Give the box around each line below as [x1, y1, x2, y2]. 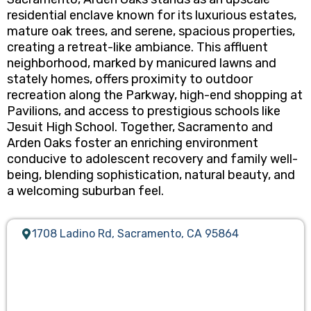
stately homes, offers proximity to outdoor [7, 71, 253, 87]
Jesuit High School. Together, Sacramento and [7, 119, 273, 135]
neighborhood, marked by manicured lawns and [7, 55, 276, 71]
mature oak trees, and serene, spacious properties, [7, 23, 295, 39]
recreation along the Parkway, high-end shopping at [7, 87, 303, 103]
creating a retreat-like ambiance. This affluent [7, 39, 268, 55]
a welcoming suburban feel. [7, 183, 164, 199]
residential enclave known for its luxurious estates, [7, 7, 296, 23]
